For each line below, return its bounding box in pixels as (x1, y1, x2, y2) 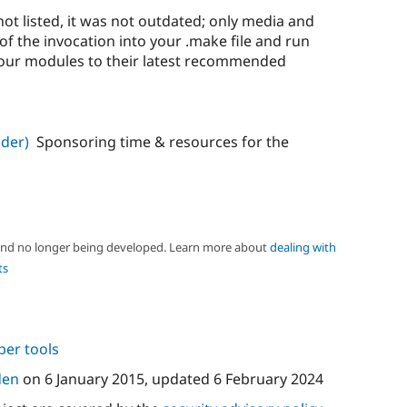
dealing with (269, 238, 336, 255)
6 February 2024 (213, 368, 323, 389)
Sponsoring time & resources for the (36, 131, 289, 152)
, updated (144, 368, 213, 389)
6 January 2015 (44, 368, 144, 389)
